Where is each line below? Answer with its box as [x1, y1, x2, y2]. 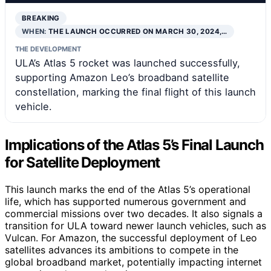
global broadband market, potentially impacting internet [5, 255, 262, 268]
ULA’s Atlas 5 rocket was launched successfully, [15, 56, 240, 69]
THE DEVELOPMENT [15, 44, 81, 53]
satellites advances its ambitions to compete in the [5, 243, 238, 256]
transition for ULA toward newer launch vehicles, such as [5, 219, 266, 232]
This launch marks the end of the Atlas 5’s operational [5, 183, 250, 195]
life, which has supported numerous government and [5, 195, 246, 207]
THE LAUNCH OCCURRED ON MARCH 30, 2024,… [48, 27, 227, 36]
